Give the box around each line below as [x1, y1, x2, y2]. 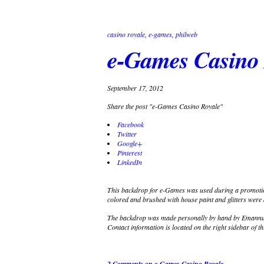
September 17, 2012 [107, 82, 163, 93]
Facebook [117, 119, 144, 129]
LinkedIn [117, 157, 142, 167]
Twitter [117, 128, 137, 138]
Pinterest [117, 147, 142, 157]
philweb [176, 29, 197, 39]
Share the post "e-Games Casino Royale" [107, 101, 223, 111]
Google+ [117, 138, 142, 148]
